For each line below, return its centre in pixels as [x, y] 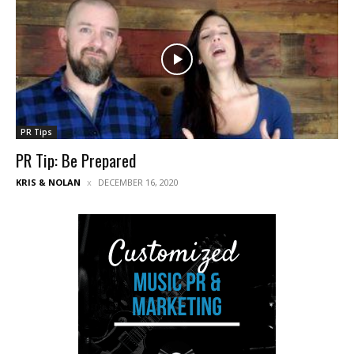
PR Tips [36, 132]
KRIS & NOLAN [48, 182]
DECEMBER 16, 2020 [138, 182]
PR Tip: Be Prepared [76, 160]
